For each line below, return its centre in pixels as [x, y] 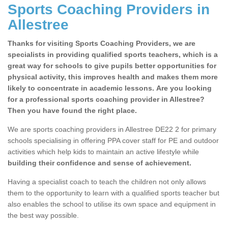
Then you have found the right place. [72, 111]
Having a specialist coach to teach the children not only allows [107, 182]
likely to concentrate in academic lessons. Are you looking [110, 88]
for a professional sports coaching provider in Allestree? [106, 99]
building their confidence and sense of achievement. [99, 163]
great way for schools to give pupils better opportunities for [112, 66]
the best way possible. [43, 216]
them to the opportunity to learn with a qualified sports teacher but [113, 193]
